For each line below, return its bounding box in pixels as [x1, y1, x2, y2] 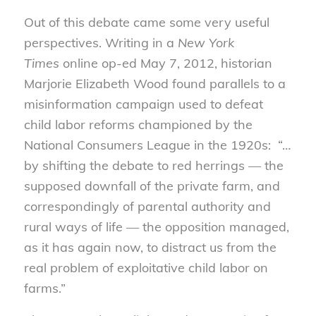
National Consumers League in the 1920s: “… [23, 137, 291, 154]
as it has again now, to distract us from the [23, 239, 276, 256]
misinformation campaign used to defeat [23, 96, 263, 113]
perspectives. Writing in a [23, 35, 178, 51]
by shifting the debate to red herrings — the [23, 157, 284, 174]
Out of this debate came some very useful [23, 14, 269, 31]
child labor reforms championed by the [23, 116, 253, 133]
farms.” [23, 280, 66, 297]
